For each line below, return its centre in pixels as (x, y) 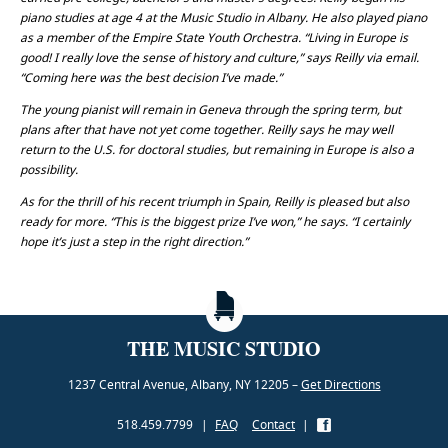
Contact (273, 424)
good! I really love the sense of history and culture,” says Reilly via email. (219, 57)
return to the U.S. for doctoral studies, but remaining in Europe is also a (217, 149)
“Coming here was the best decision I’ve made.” (151, 77)
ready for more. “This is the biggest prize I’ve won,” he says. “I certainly (215, 221)
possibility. (49, 169)
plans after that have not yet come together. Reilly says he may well (206, 129)
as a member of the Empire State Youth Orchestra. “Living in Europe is (214, 37)
